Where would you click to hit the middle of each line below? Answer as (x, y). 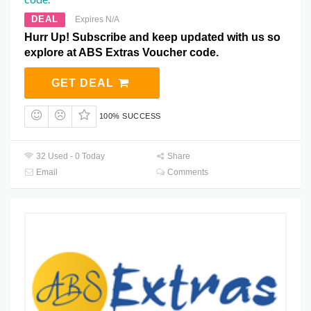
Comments (187, 172)
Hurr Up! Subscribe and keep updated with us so (152, 37)
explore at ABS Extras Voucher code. (121, 53)
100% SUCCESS (130, 116)
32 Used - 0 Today (70, 156)
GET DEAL (84, 83)
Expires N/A (97, 20)
